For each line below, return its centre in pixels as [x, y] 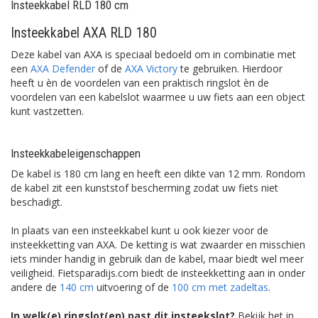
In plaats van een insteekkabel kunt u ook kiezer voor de [139, 230]
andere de [35, 287]
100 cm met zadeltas [220, 287]
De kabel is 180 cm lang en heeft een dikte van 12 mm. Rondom [158, 174]
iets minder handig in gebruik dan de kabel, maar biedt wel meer [157, 259]
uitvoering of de [133, 287]
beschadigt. [38, 202]
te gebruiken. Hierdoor [231, 68]
